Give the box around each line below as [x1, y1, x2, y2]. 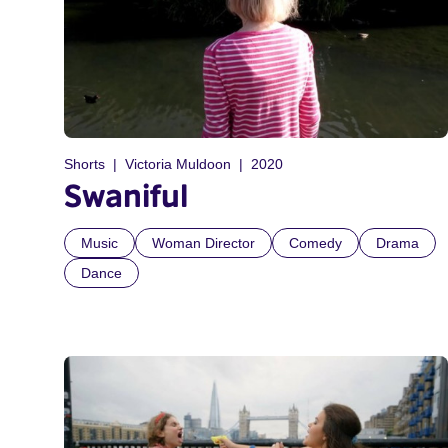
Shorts [64, 155, 105, 172]
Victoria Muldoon [125, 155, 231, 172]
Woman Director [152, 234, 255, 251]
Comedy [289, 234, 342, 251]
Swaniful [64, 175, 188, 214]
